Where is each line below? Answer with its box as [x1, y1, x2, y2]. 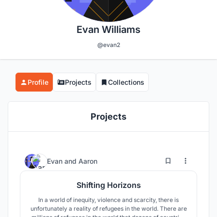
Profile [28, 78, 48, 87]
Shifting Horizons [76, 180, 141, 190]
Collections [108, 78, 144, 87]
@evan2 [97, 41, 120, 49]
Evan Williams [77, 24, 140, 36]
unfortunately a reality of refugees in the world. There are [30, 205, 187, 213]
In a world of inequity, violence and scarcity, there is [38, 196, 179, 204]
